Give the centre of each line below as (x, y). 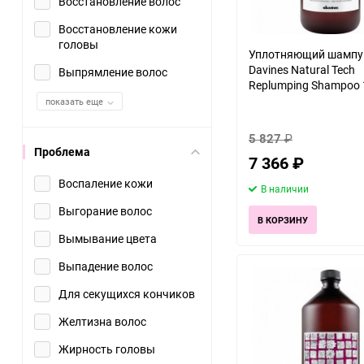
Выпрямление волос (113, 72)
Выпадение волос (106, 266)
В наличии (285, 188)
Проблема (62, 152)
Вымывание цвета (108, 238)
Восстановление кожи (118, 29)
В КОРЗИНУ (283, 220)
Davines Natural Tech (302, 69)
